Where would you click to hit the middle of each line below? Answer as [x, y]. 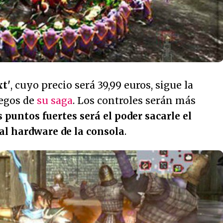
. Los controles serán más [134, 100]
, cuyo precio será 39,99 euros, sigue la [102, 85]
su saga [55, 100]
